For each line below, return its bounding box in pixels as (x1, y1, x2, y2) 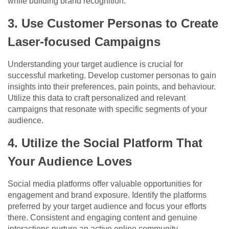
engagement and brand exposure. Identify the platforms (8, 191, 207, 200)
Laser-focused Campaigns (8, 35, 161, 49)
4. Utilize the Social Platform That (8, 136, 202, 150)
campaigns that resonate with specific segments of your (8, 105, 207, 114)
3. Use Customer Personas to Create (8, 16, 218, 31)
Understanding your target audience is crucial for (8, 60, 183, 69)
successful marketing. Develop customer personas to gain (8, 71, 216, 80)
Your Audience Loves (8, 154, 132, 169)
